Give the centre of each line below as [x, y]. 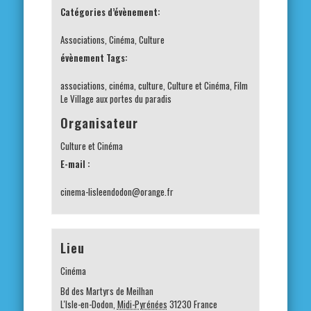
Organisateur [99, 122]
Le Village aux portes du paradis [116, 98]
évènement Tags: [94, 57]
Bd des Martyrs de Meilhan [107, 291]
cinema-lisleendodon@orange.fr [117, 191]
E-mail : [75, 163]
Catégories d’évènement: [110, 11]
